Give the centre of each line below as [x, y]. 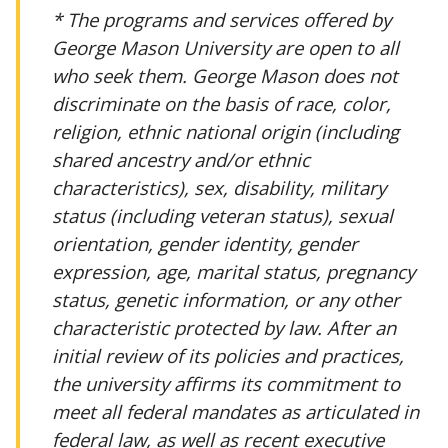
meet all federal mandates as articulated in [235, 411]
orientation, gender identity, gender [205, 243]
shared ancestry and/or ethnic [181, 159]
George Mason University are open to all [225, 47]
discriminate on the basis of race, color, [221, 103]
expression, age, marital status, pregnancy [233, 271]
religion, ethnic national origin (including [225, 131]
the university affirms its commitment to [226, 383]
